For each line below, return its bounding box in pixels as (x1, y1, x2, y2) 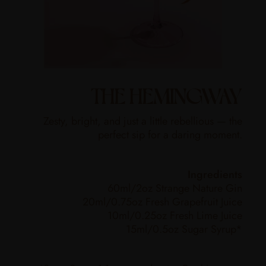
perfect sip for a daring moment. (98, 127, 242, 143)
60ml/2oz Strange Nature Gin (107, 180, 242, 197)
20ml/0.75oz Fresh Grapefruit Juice (83, 194, 242, 210)
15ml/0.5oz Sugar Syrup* (126, 221, 242, 237)
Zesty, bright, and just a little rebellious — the (43, 113, 242, 129)
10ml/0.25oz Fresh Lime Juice (107, 208, 242, 224)
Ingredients (188, 167, 242, 183)
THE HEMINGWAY (90, 81, 242, 108)
